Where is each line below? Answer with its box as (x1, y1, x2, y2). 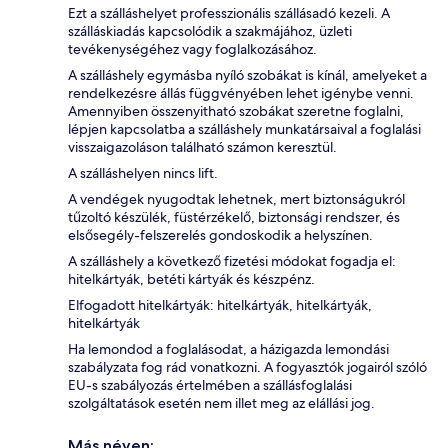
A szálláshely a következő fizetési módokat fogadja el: (68, 252, 396, 271)
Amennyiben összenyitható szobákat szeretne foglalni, (68, 102, 404, 121)
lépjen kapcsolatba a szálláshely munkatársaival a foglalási (68, 120, 421, 139)
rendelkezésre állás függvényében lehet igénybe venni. (68, 84, 414, 103)
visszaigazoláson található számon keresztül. (68, 138, 337, 157)
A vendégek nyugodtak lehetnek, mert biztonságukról (68, 190, 405, 209)
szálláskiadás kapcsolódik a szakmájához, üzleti (68, 22, 352, 41)
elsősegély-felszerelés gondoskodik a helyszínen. (68, 226, 373, 245)
